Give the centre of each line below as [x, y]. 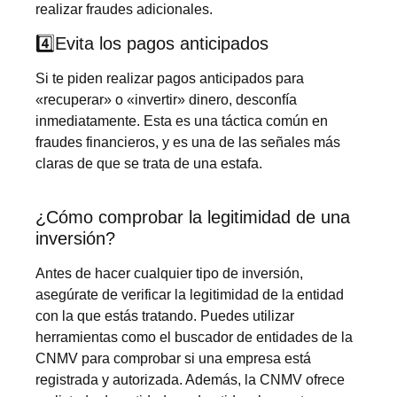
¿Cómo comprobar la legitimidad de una [193, 217]
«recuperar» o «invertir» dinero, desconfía [166, 100]
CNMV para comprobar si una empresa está [173, 358]
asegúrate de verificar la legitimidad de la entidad [190, 294]
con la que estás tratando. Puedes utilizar [165, 315]
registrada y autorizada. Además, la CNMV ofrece [190, 379]
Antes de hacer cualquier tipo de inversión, [169, 273]
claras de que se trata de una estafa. [149, 164]
